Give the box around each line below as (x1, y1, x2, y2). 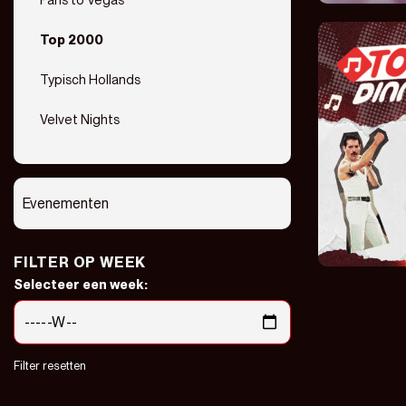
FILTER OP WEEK (14, 254, 147, 271)
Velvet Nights (40, 111, 120, 127)
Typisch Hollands (40, 72, 140, 87)
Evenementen (23, 195, 109, 212)
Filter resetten (14, 358, 86, 372)
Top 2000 (40, 32, 103, 47)
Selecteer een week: (14, 276, 148, 292)
